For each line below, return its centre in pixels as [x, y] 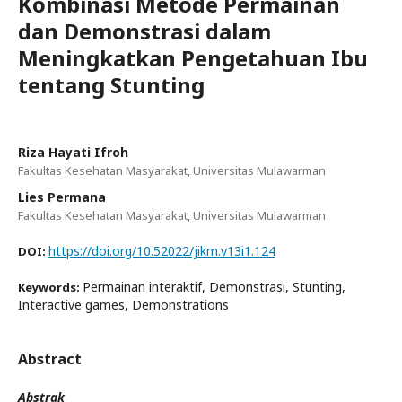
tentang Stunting [111, 84]
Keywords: [50, 287]
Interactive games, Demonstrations [123, 304]
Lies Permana [62, 197]
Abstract [50, 358]
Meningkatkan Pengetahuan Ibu [193, 57]
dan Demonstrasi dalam [144, 31]
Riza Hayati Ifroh [73, 152]
